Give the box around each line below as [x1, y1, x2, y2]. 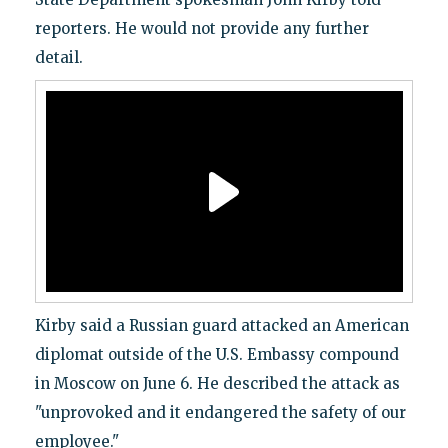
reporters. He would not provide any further [34, 19, 369, 39]
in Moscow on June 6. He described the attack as [34, 374, 400, 394]
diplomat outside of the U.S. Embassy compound [34, 345, 399, 365]
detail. [34, 48, 83, 68]
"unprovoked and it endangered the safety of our [34, 403, 406, 423]
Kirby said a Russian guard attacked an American [34, 316, 409, 336]
